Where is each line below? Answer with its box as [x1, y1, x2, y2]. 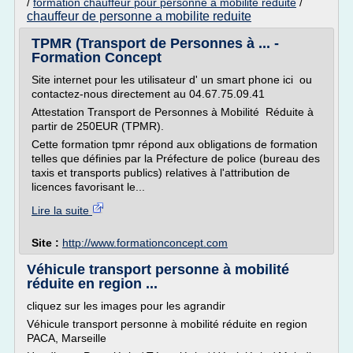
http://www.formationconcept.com [62, 236, 228, 249]
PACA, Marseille [27, 332, 106, 344]
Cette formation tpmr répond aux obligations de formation [32, 138, 318, 150]
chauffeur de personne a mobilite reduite [27, 9, 251, 23]
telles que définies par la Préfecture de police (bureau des [32, 152, 320, 165]
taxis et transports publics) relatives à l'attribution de [32, 166, 290, 179]
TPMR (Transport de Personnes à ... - [32, 35, 279, 51]
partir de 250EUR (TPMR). [32, 120, 164, 132]
